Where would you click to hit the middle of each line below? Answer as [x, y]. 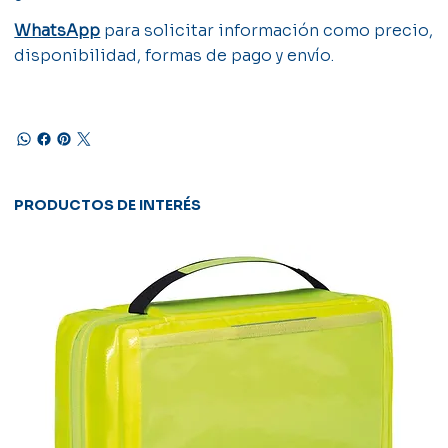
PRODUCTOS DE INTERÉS [108, 204]
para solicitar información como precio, [267, 30]
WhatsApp [57, 30]
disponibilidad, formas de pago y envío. [174, 55]
